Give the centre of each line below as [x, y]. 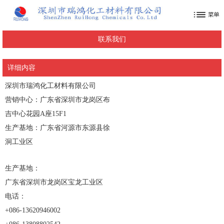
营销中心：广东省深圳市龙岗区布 [57, 100]
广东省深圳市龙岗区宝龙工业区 [54, 182]
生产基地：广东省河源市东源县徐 [57, 128]
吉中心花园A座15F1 [36, 114]
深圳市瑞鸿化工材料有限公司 [50, 86]
